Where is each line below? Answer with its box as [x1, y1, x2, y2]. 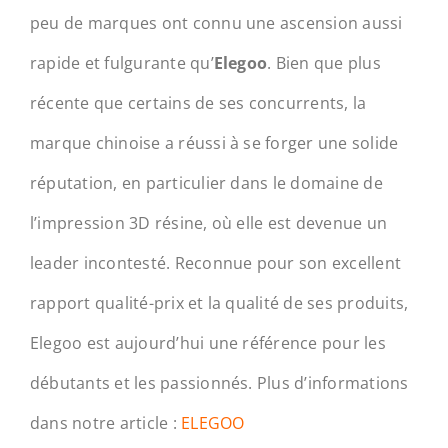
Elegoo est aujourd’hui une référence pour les [29, 331, 386, 354]
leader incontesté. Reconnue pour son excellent [29, 251, 402, 274]
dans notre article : [29, 411, 182, 434]
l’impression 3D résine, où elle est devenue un [29, 211, 388, 234]
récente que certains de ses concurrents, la [29, 91, 367, 114]
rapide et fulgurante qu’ [29, 51, 214, 74]
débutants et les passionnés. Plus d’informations [29, 371, 409, 394]
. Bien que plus [267, 51, 381, 74]
